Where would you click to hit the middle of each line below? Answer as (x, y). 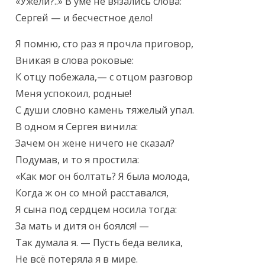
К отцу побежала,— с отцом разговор (104, 77)
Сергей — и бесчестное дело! (84, 18)
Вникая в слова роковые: (75, 61)
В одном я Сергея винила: (77, 127)
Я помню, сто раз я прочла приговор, (105, 44)
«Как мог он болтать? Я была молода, (103, 177)
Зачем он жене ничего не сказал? (95, 143)
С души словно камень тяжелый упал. (105, 110)
